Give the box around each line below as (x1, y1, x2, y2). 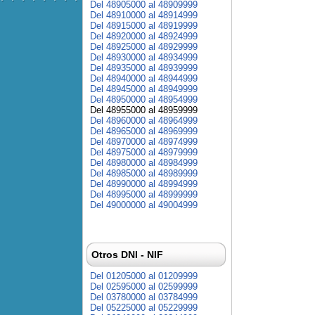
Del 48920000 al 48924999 (90, 31, 198, 41)
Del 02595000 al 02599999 (90, 281, 198, 292)
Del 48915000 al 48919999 (90, 20, 198, 31)
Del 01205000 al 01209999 (90, 271, 198, 281)
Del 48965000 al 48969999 (90, 126, 198, 136)
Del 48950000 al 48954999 (90, 94, 198, 105)
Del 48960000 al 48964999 (90, 115, 198, 126)
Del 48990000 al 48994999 (90, 179, 198, 189)
